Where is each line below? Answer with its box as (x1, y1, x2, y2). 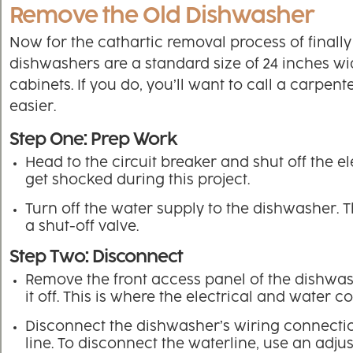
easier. (9, 101, 56, 114)
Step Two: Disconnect (9, 249, 183, 266)
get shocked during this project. (25, 174, 250, 188)
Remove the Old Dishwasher (9, 6, 314, 28)
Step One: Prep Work (9, 132, 177, 149)
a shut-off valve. (25, 221, 139, 234)
